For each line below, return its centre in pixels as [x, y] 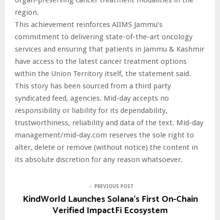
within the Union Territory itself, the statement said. [103, 73]
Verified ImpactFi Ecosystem [110, 210]
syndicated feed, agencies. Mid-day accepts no [92, 98]
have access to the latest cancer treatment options [101, 61]
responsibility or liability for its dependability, [91, 110]
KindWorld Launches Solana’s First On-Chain [110, 199]
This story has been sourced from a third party [93, 86]
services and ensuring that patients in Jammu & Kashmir [110, 49]
